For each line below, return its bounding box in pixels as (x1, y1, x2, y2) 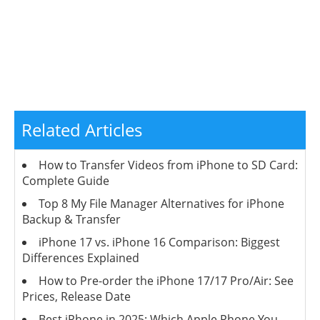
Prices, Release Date (22, 289, 131, 305)
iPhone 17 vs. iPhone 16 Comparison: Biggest (39, 234, 280, 251)
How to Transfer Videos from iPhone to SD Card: (39, 157, 298, 174)
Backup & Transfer (22, 211, 121, 228)
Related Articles (21, 118, 142, 142)
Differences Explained (22, 250, 139, 266)
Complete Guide (22, 173, 109, 189)
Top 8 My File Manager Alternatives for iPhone (39, 196, 284, 212)
